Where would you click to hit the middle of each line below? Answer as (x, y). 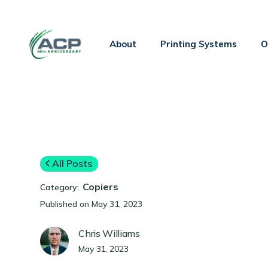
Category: (60, 187)
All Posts (72, 163)
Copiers (101, 186)
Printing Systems (199, 44)
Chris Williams (109, 234)
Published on (65, 204)
